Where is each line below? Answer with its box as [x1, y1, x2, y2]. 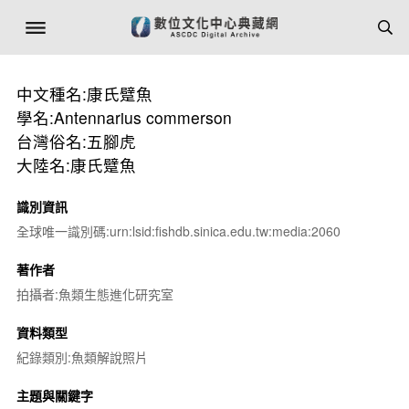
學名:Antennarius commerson [16, 106, 232, 129]
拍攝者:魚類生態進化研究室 [16, 285, 173, 303]
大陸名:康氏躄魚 [16, 153, 136, 176]
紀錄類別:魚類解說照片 [16, 348, 148, 366]
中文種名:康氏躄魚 [16, 82, 152, 105]
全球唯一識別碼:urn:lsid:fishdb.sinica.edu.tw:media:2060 [16, 222, 341, 240]
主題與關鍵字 [16, 386, 93, 404]
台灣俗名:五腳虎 [16, 130, 136, 152]
